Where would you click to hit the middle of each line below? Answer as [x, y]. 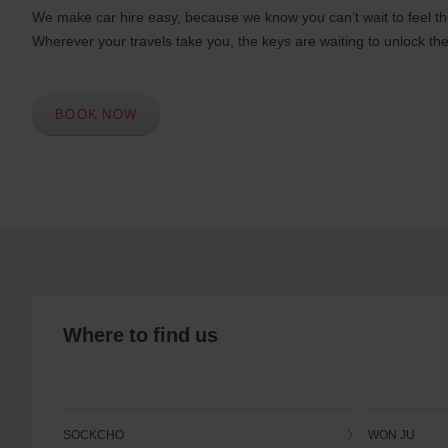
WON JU [391, 434]
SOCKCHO [93, 434]
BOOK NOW [96, 113]
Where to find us [140, 335]
